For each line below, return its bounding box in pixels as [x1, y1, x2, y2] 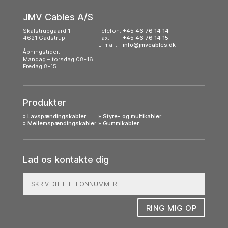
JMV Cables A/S [22, 11, 93, 22]
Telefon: [98, 26, 121, 34]
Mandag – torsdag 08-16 [22, 55, 93, 63]
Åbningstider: [22, 48, 60, 55]
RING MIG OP [146, 203, 197, 213]
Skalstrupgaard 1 [22, 26, 70, 34]
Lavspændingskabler [27, 112, 86, 120]
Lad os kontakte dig [22, 154, 109, 165]
